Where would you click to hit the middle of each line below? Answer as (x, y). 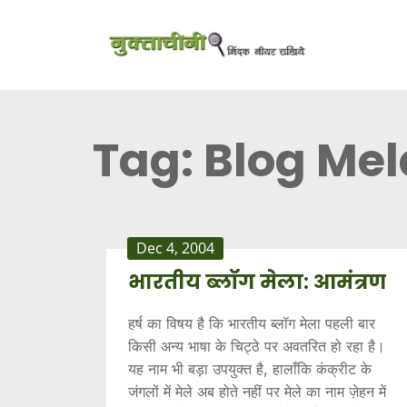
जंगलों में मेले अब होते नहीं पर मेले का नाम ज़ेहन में (257, 392)
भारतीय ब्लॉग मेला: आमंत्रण (257, 282)
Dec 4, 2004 (175, 248)
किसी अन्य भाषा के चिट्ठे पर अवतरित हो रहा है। (257, 346)
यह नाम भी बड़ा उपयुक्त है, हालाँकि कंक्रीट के (250, 369)
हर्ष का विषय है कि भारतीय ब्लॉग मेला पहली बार (252, 323)
